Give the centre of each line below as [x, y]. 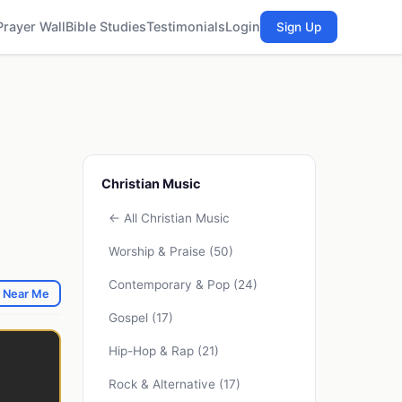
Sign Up [299, 26]
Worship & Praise [159, 251]
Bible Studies [106, 27]
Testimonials [186, 27]
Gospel [130, 317]
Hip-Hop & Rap [153, 350]
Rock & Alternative [164, 384]
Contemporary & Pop [171, 284]
